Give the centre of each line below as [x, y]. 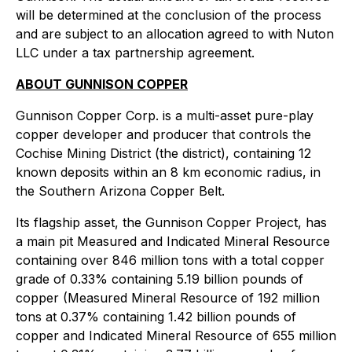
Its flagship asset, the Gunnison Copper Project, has [171, 222]
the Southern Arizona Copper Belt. [120, 191]
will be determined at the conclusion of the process [169, 15]
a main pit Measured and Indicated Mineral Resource [173, 241]
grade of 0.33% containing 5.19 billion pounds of [159, 279]
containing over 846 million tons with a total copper [170, 260]
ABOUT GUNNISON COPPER [102, 84]
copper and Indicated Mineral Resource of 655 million [176, 335]
